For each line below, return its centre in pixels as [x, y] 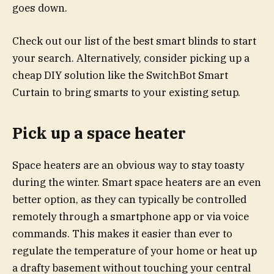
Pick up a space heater [99, 133]
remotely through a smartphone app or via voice [131, 217]
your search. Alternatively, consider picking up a [131, 58]
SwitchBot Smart [187, 75]
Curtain [31, 92]
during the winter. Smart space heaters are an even [137, 183]
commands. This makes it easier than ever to [122, 234]
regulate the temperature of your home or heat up [135, 251]
